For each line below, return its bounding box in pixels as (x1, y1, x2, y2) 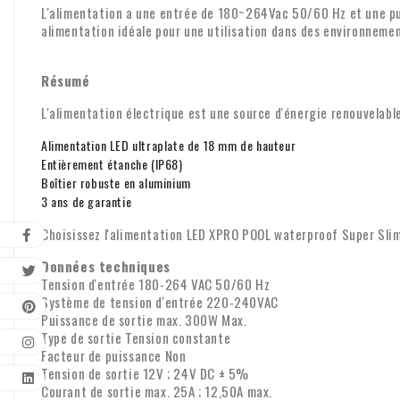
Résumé (41, 70, 90, 90)
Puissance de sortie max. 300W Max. (41, 309, 247, 329)
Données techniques (41, 255, 171, 276)
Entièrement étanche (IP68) (41, 154, 183, 173)
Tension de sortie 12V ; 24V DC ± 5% (41, 362, 249, 383)
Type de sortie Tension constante (41, 327, 231, 347)
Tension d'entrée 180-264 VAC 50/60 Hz (41, 273, 271, 294)
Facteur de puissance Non (41, 345, 187, 365)
